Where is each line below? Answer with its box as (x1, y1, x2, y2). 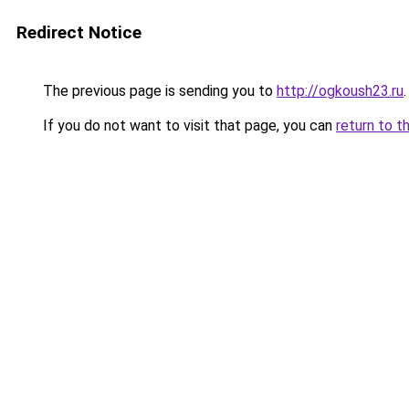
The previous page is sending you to (39, 82, 277, 100)
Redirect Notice (16, 22, 142, 43)
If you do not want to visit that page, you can (39, 117, 336, 134)
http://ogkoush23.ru (277, 82, 404, 100)
